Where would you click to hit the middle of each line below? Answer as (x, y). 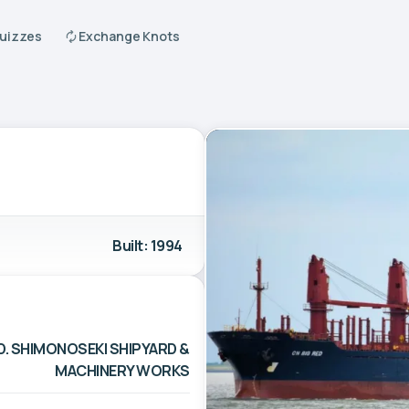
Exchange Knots (130, 36)
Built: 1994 (147, 245)
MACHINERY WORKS (122, 370)
